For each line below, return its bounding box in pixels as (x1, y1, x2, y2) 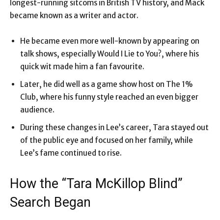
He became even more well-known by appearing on (20, 36, 199, 46)
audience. (20, 105, 55, 115)
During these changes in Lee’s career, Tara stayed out (20, 123, 209, 133)
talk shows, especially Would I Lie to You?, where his (20, 49, 199, 59)
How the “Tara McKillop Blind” (10, 176, 183, 192)
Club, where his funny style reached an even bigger (20, 92, 198, 102)
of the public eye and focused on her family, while (20, 136, 193, 145)
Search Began (10, 194, 91, 211)
